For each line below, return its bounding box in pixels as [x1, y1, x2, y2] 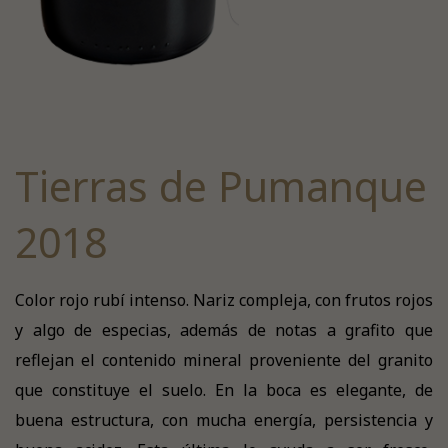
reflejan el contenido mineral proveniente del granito [15, 349, 433, 371]
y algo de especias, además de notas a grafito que [15, 319, 433, 341]
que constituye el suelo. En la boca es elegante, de [15, 379, 433, 401]
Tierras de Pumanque [15, 158, 427, 214]
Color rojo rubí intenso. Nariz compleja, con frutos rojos [15, 289, 433, 311]
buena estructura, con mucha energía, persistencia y [15, 409, 433, 431]
